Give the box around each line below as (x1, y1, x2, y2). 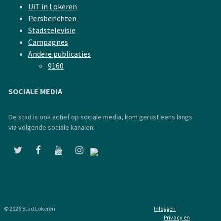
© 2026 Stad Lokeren (3, 204, 55, 212)
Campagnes (28, 37, 68, 47)
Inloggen (154, 204, 176, 212)
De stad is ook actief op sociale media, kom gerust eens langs (8, 112, 192, 121)
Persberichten (28, 13, 76, 23)
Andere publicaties (28, 49, 91, 59)
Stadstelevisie (28, 25, 75, 35)
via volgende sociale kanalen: (8, 123, 95, 132)
